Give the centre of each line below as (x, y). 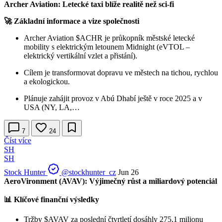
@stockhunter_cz (89, 172)
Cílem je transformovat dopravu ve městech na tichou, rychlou (121, 72)
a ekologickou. (47, 81)
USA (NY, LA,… (52, 107)
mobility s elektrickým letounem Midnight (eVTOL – (107, 47)
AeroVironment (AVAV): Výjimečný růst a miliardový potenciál (111, 181)
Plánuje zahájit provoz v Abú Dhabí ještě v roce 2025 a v (113, 98)
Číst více (18, 140)
